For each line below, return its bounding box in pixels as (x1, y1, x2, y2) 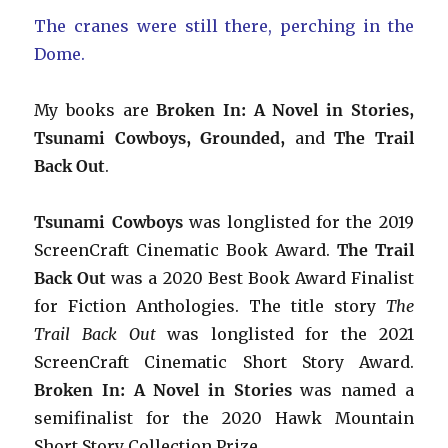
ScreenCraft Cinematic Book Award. (34, 239, 337, 260)
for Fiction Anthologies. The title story (34, 295, 386, 316)
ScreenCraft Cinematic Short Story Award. (34, 351, 414, 372)
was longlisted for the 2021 (155, 323, 414, 344)
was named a (300, 379, 414, 400)
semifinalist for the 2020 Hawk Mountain (34, 407, 414, 428)
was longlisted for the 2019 (182, 211, 414, 232)
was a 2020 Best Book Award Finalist (106, 267, 414, 288)
